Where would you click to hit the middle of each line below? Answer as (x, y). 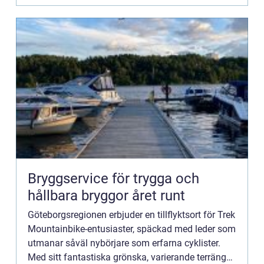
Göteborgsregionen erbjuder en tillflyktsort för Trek (131, 215)
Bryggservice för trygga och (113, 179)
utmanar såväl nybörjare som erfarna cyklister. (124, 243)
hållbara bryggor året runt (106, 196)
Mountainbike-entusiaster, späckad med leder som (132, 229)
